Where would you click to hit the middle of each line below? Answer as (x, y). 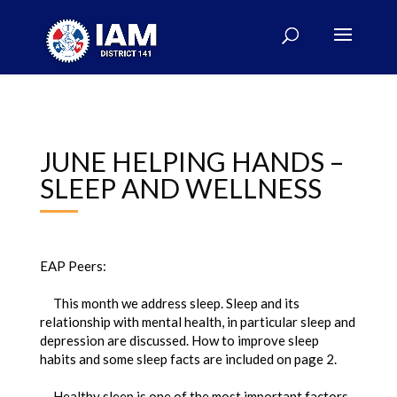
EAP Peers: (73, 266)
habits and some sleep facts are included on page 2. (189, 359)
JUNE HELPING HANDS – (191, 161)
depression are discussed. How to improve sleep (179, 340)
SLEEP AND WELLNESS (180, 188)
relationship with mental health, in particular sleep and (197, 322)
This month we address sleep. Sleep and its (169, 303)
